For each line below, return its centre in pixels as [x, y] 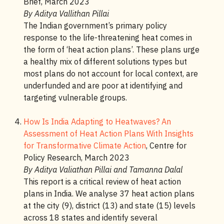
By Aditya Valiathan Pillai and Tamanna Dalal [103, 169]
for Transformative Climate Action [84, 145]
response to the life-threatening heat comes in [107, 37]
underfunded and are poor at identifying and [103, 85]
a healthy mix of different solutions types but [105, 61]
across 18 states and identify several [90, 217]
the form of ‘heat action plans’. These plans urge [111, 49]
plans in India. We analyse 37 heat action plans [109, 193]
